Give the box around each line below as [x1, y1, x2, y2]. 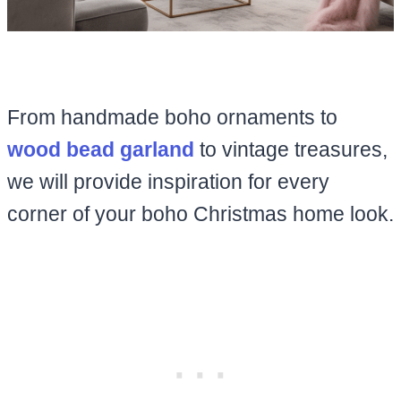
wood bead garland [7, 137, 194, 161]
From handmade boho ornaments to [7, 105, 337, 129]
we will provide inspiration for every [7, 169, 329, 193]
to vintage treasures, [194, 137, 388, 161]
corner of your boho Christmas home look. [7, 201, 394, 226]
